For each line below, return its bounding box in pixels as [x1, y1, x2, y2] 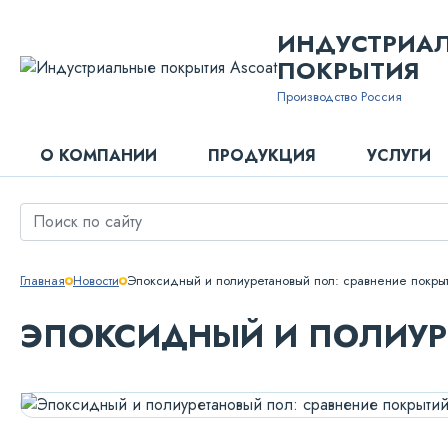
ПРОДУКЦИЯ [207, 144, 316, 167]
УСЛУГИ [366, 144, 431, 167]
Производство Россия [277, 87, 402, 106]
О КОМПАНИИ [40, 144, 157, 167]
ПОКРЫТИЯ [277, 53, 420, 88]
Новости [73, 271, 119, 290]
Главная [20, 271, 65, 290]
